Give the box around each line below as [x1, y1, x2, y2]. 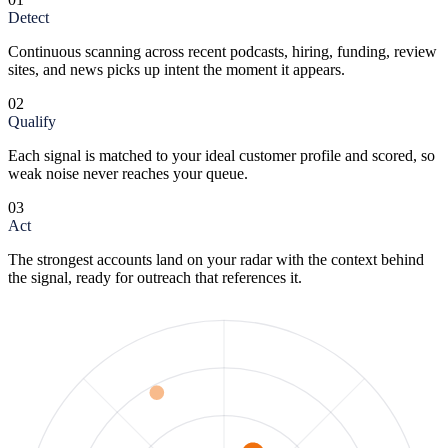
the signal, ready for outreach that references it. [8, 268, 302, 286]
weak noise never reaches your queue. [8, 164, 248, 182]
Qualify [8, 112, 56, 130]
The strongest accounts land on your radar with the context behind [8, 250, 424, 268]
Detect [8, 8, 49, 26]
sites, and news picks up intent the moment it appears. [8, 60, 345, 78]
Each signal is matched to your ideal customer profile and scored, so [8, 146, 435, 164]
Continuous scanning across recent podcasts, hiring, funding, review [8, 42, 437, 60]
